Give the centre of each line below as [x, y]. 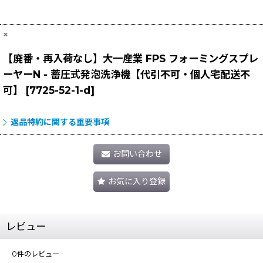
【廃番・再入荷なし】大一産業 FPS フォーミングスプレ [131, 59]
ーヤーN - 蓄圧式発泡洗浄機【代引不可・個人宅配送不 [127, 75]
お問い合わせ [137, 154]
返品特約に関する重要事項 [60, 122]
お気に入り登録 [137, 182]
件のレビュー [38, 254]
